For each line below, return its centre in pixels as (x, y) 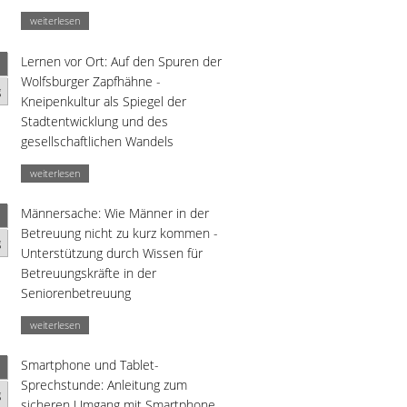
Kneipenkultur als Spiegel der (104, 101)
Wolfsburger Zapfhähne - (91, 81)
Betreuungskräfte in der (89, 273)
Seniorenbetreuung (76, 293)
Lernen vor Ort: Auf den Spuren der (121, 61)
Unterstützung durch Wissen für (112, 253)
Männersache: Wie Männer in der (115, 213)
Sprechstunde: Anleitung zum (104, 385)
